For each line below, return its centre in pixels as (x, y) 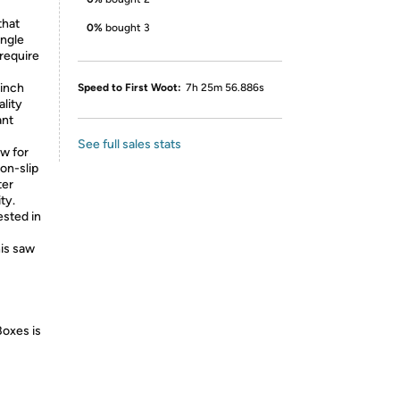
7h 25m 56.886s (225, 87)
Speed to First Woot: (129, 87)
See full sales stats (129, 144)
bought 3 (128, 28)
